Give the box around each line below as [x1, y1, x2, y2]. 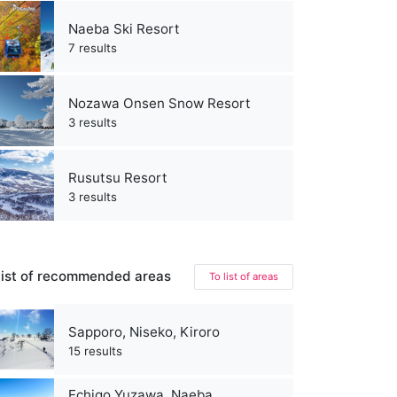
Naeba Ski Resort [68, 19, 180, 37]
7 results [68, 40, 117, 55]
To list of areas [209, 269, 278, 283]
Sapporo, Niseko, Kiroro [68, 323, 220, 340]
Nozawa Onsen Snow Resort [68, 94, 251, 112]
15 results [68, 343, 122, 358]
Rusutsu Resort [68, 168, 167, 186]
